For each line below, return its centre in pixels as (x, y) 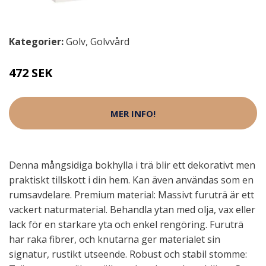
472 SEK (31, 73)
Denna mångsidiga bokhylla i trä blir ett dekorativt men (132, 165)
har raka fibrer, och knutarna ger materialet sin (115, 239)
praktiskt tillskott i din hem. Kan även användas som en (131, 180)
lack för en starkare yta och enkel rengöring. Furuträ (126, 224)
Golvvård (110, 42)
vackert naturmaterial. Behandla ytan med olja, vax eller (132, 210)
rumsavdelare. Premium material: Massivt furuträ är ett (132, 195)
